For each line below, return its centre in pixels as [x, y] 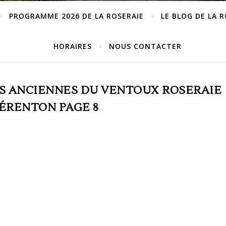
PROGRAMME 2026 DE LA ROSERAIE [76, 16]
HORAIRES [72, 46]
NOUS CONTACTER [145, 46]
